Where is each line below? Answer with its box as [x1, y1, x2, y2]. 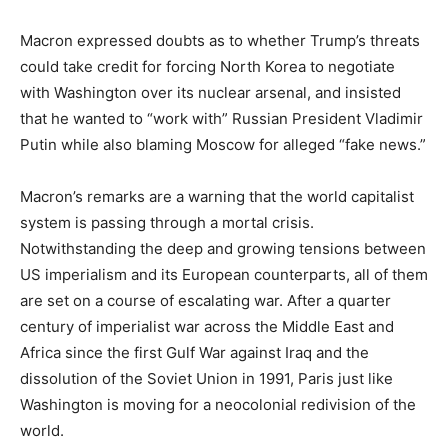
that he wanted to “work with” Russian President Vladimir [20, 108, 423, 128]
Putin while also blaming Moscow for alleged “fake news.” [20, 134, 426, 154]
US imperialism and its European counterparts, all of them [20, 264, 428, 284]
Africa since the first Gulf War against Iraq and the [20, 342, 369, 362]
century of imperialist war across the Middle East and [20, 316, 394, 336]
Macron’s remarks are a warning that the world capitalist [20, 186, 414, 206]
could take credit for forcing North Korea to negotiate [20, 56, 395, 76]
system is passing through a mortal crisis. [20, 212, 314, 232]
